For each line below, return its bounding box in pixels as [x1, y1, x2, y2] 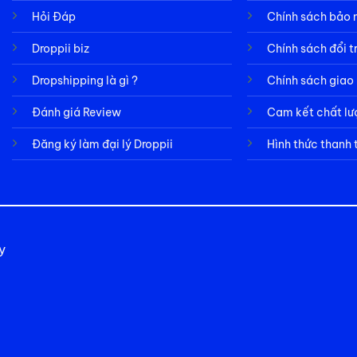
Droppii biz [31, 41, 89, 56]
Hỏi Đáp [31, 9, 76, 24]
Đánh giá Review [31, 104, 121, 120]
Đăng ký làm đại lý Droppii [31, 136, 173, 151]
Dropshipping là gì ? [31, 73, 138, 88]
